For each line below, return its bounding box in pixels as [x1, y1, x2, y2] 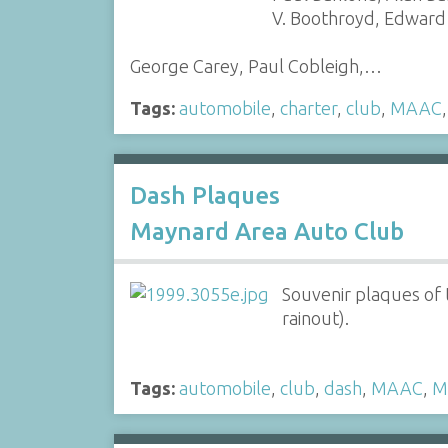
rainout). [282, 307, 350, 328]
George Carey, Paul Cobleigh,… [129, 56, 382, 77]
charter [279, 98, 337, 119]
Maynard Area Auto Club [129, 217, 404, 245]
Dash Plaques [129, 181, 280, 209]
